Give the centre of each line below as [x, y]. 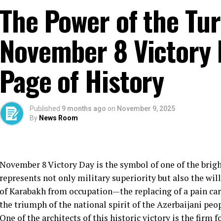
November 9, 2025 [146, 109]
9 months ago [84, 109]
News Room [58, 118]
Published [45, 109]
